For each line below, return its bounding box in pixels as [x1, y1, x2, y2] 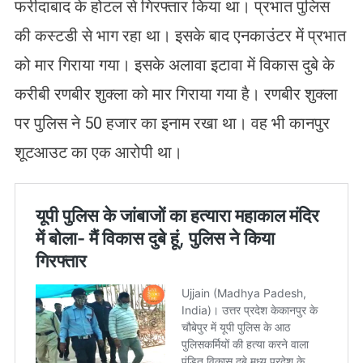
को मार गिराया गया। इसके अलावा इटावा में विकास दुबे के [14, 54, 335, 75]
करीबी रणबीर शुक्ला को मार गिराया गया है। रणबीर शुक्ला [14, 83, 338, 104]
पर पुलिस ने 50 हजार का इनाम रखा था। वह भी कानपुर [14, 113, 330, 133]
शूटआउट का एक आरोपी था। [14, 142, 186, 162]
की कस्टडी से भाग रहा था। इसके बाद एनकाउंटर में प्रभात [14, 25, 346, 45]
